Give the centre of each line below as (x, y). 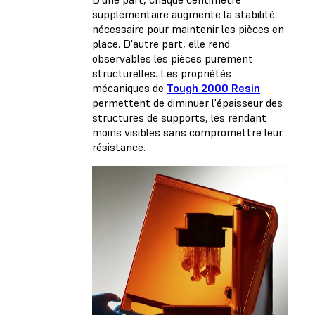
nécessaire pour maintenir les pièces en (188, 29)
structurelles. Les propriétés (162, 73)
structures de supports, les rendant (179, 118)
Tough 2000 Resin (213, 88)
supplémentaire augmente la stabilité (184, 14)
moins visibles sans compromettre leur (187, 133)
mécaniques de (129, 88)
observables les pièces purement (173, 59)
